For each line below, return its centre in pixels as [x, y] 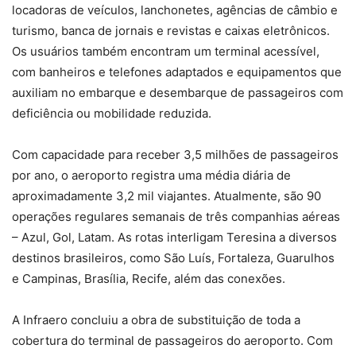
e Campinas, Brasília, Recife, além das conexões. [149, 279]
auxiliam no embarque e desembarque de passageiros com [178, 93]
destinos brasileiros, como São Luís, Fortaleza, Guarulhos [173, 258]
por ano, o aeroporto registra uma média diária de [151, 176]
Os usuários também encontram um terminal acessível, [166, 52]
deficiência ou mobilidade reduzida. [112, 114]
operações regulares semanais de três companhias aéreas [176, 217]
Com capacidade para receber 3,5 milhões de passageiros [175, 155]
